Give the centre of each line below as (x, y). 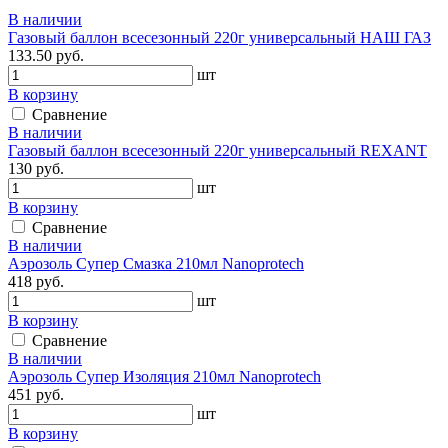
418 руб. (36, 281)
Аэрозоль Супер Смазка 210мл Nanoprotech (156, 263)
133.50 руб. (46, 55)
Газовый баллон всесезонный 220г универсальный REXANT (217, 150)
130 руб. (36, 168)
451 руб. (36, 394)
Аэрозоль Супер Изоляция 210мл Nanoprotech (164, 376)
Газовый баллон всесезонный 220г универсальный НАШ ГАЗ (219, 37)
